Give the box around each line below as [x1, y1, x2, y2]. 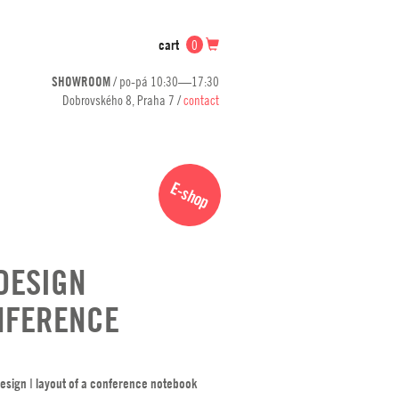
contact [183, 92, 219, 108]
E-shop [167, 176, 213, 214]
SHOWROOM [52, 73, 110, 90]
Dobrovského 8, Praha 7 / [62, 92, 183, 108]
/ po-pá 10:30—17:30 [110, 73, 219, 89]
